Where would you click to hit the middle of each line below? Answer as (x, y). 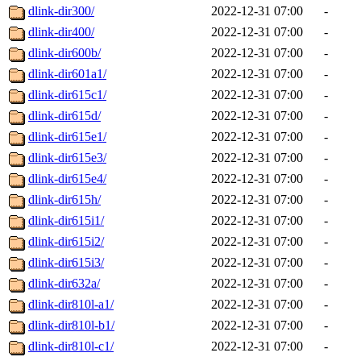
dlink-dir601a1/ (67, 74)
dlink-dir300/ (61, 11)
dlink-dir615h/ (64, 200)
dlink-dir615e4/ (67, 179)
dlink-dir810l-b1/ (71, 326)
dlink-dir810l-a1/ (71, 305)
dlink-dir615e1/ (67, 137)
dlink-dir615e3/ (67, 158)
